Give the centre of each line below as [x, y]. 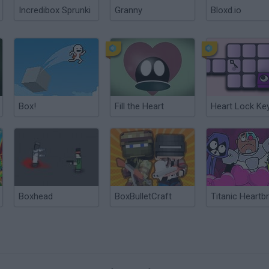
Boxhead [36, 196]
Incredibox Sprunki [55, 10]
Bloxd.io [226, 10]
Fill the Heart [139, 106]
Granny [128, 10]
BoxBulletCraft [143, 196]
